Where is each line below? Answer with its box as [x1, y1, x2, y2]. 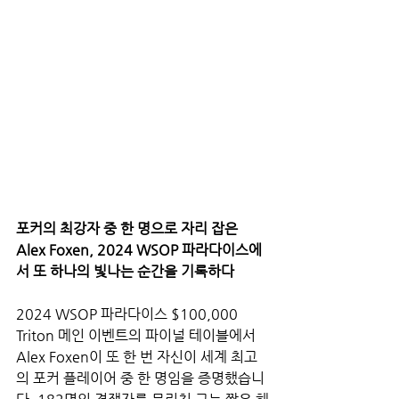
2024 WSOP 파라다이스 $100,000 [16, 305, 241, 322]
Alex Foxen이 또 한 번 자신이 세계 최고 [16, 348, 257, 365]
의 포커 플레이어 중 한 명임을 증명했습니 [16, 370, 265, 387]
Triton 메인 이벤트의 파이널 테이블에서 [16, 327, 259, 344]
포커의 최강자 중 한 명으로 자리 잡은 [16, 220, 241, 237]
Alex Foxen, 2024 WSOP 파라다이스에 [16, 241, 262, 258]
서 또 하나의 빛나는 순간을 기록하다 [16, 263, 234, 280]
